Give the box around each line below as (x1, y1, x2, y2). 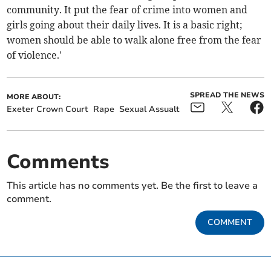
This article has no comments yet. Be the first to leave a (7, 179, 258, 193)
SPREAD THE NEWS (189, 90, 264, 100)
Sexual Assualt (119, 103, 180, 116)
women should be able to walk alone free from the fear (7, 34, 262, 47)
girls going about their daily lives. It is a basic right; (7, 19, 243, 31)
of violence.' (7, 49, 62, 62)
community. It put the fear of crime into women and (7, 4, 248, 16)
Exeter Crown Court (7, 103, 89, 116)
